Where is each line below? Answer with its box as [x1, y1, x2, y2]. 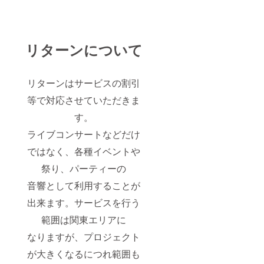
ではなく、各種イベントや [27, 144, 141, 158]
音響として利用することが [27, 178, 141, 192]
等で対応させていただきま [27, 93, 141, 107]
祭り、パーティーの [41, 161, 127, 175]
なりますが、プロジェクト [27, 229, 141, 243]
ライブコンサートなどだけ [27, 127, 141, 141]
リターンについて [25, 39, 143, 60]
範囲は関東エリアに [41, 212, 127, 226]
